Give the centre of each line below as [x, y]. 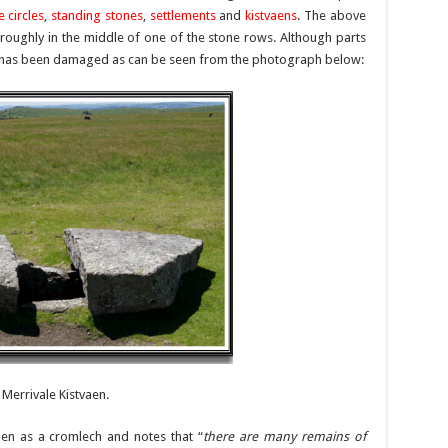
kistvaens [271, 15]
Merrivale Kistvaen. [55, 394]
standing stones [97, 15]
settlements [182, 15]
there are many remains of [284, 436]
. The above [331, 15]
